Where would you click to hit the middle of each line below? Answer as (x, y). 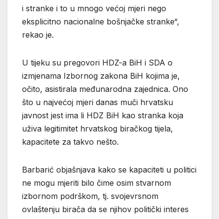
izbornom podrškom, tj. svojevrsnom (90, 196)
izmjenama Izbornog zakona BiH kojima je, (101, 76)
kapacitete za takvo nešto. (70, 142)
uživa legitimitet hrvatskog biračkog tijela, (98, 129)
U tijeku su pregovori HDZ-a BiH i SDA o (97, 63)
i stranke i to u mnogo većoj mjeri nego (94, 9)
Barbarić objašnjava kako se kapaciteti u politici (109, 170)
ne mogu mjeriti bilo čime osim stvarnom (97, 183)
